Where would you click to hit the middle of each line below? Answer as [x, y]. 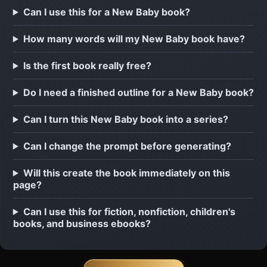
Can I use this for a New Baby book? [106, 12]
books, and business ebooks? [82, 223]
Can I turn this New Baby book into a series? [125, 119]
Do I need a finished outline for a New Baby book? [138, 92]
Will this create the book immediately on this [126, 173]
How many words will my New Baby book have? [134, 38]
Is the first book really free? [87, 65]
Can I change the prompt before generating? [127, 146]
